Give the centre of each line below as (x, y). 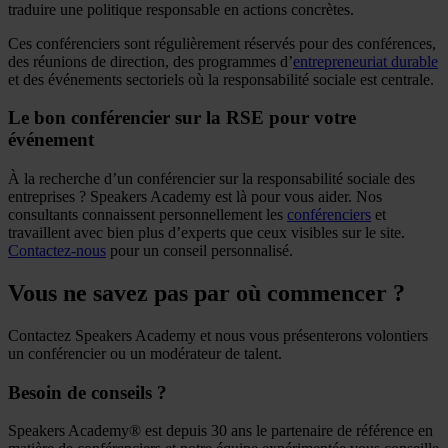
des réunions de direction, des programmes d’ (150, 61)
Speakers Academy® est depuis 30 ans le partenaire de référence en (220, 431)
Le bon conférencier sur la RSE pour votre (182, 118)
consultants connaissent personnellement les (147, 214)
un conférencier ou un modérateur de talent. (145, 353)
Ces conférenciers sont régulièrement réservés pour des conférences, (222, 43)
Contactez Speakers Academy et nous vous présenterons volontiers (218, 335)
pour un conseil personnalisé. (199, 250)
